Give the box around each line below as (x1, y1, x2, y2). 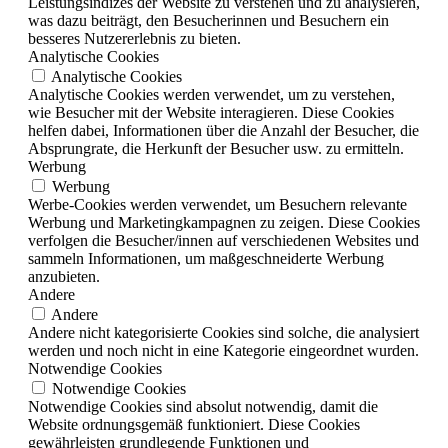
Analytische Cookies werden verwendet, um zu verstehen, (28, 85, 395, 103)
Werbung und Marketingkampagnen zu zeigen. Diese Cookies (28, 213, 420, 231)
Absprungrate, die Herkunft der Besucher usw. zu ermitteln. (28, 139, 404, 157)
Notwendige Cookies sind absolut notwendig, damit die (28, 397, 378, 415)
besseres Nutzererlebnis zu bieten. (28, 29, 241, 47)
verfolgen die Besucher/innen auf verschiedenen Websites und (28, 231, 419, 249)
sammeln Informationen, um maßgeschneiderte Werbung (28, 249, 384, 267)
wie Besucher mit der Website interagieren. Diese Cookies (28, 103, 394, 121)
